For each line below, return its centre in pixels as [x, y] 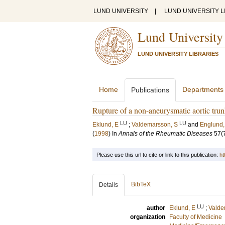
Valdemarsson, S [155, 125]
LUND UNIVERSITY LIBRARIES [178, 54]
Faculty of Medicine [196, 217]
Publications [150, 90]
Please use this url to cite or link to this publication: [158, 155]
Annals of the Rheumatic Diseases [165, 134]
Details [108, 185]
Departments [203, 89]
